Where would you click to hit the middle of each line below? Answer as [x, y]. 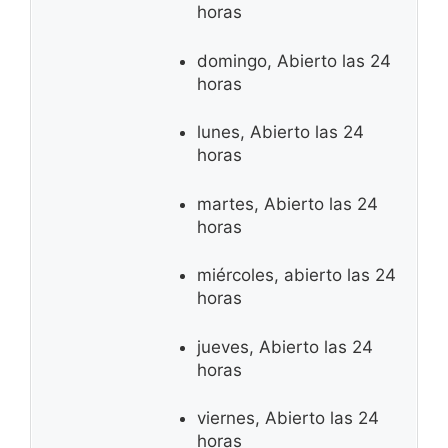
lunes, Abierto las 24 [280, 132]
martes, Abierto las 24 [287, 203]
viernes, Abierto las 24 [288, 418]
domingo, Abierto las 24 [294, 60]
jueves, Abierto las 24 [285, 346]
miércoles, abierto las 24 [296, 275]
